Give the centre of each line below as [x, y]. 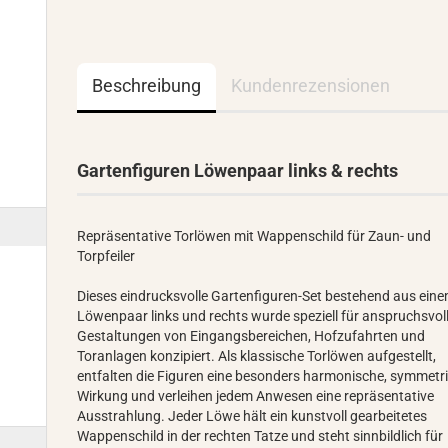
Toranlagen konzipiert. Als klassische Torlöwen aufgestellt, [257, 356]
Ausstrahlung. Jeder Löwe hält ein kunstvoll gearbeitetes [252, 416]
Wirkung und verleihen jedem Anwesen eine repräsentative [256, 396]
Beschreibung [147, 85]
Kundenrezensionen [311, 85]
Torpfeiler [106, 256]
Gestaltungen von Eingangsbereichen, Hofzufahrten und [251, 336]
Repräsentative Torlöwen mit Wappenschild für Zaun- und [254, 236]
